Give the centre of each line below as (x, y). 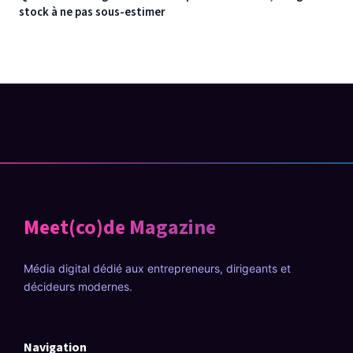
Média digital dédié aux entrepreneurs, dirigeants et (157, 268)
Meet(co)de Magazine (120, 227)
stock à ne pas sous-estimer (92, 12)
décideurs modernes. (78, 286)
